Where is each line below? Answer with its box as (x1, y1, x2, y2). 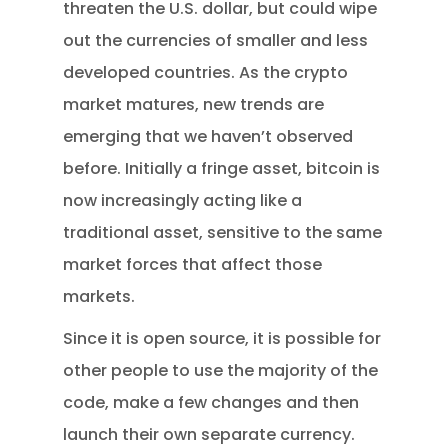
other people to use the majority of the (63, 358, 379, 382)
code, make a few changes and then (63, 390, 360, 414)
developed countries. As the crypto (63, 60, 349, 84)
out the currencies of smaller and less (63, 28, 369, 52)
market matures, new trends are (63, 92, 325, 116)
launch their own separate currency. (63, 422, 356, 446)
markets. (63, 284, 136, 308)
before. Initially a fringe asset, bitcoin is (63, 156, 381, 180)
